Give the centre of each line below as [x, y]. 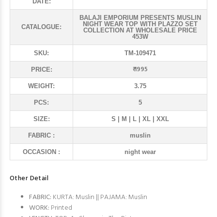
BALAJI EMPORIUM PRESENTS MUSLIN [140, 18]
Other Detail [29, 178]
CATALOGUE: [41, 27]
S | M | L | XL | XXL [140, 119]
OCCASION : [41, 152]
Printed [61, 208]
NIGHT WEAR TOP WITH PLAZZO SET [140, 24]
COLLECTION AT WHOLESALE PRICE [140, 30]
